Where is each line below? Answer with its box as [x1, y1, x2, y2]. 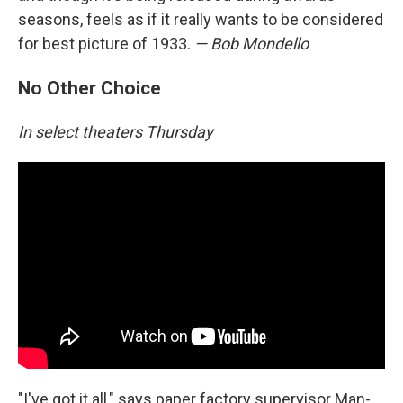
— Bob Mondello [194, 34, 309, 53]
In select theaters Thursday [18, 122, 213, 141]
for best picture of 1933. [18, 34, 194, 53]
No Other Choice [18, 76, 161, 99]
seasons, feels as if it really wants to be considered [18, 10, 383, 29]
